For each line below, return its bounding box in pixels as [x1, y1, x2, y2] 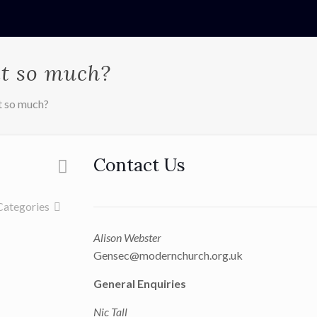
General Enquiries [93, 277, 186, 290]
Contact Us [93, 154, 185, 176]
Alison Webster [93, 231, 161, 244]
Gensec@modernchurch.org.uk [93, 248, 243, 262]
